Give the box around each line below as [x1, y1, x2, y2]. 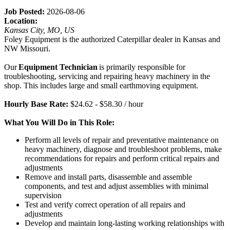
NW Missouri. [4, 44, 52, 53]
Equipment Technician [18, 63, 99, 72]
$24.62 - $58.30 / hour [70, 100, 145, 109]
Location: [4, 16, 37, 26]
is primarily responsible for [99, 63, 185, 72]
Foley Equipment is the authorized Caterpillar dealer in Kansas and [4, 35, 220, 44]
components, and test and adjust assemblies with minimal [25, 182, 208, 191]
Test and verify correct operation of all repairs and [25, 200, 185, 209]
